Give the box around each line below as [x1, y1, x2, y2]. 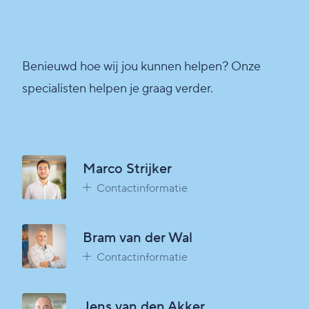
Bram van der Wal [83, 229, 192, 248]
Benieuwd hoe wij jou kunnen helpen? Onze [22, 59, 261, 75]
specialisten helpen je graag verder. [22, 81, 213, 97]
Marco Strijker [83, 160, 172, 179]
